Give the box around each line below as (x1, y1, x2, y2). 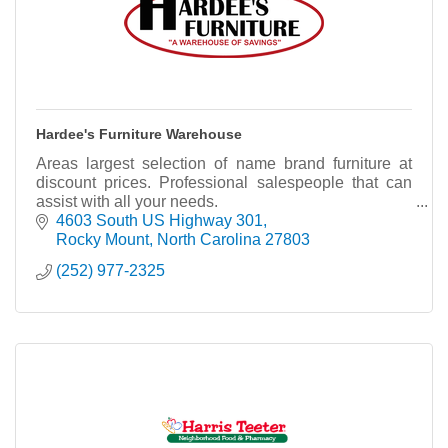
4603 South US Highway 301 (56, 212, 263, 229)
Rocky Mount (56, 231, 149, 248)
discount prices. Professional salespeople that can (36, 174, 412, 191)
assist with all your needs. (36, 193, 218, 210)
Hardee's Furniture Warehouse (36, 126, 242, 142)
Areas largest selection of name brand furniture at (36, 155, 412, 172)
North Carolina (157, 231, 261, 248)
